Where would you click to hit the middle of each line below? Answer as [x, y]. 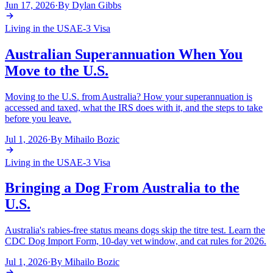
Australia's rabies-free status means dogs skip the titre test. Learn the [135, 230]
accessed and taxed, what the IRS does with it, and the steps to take [134, 107]
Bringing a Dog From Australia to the [122, 188]
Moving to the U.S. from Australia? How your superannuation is [129, 96]
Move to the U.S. [57, 70]
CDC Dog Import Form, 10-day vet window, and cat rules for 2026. [136, 241]
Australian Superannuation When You [124, 54]
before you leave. [38, 118]
